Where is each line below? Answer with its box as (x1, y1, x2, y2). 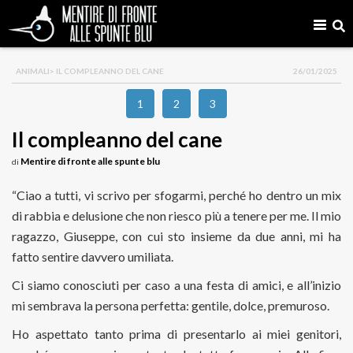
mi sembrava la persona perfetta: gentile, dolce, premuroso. (12, 298, 329, 313)
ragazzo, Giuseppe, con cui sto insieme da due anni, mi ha (12, 229, 341, 243)
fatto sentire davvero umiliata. (12, 249, 173, 264)
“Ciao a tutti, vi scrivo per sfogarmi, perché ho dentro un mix (12, 188, 341, 203)
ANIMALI (16, 66, 50, 76)
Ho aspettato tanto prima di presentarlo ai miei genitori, (12, 326, 341, 341)
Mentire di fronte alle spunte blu (20, 155, 160, 167)
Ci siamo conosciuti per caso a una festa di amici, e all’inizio (12, 277, 341, 292)
